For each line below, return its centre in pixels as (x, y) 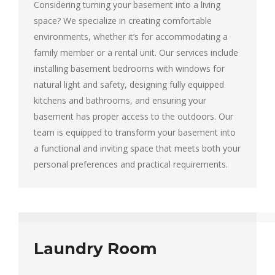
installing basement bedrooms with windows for (129, 69)
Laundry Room (95, 249)
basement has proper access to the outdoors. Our (134, 117)
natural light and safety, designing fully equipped (129, 85)
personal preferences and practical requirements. (131, 165)
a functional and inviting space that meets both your (137, 149)
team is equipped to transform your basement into (135, 133)
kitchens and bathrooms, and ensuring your (120, 101)
